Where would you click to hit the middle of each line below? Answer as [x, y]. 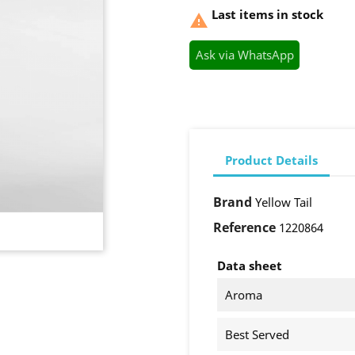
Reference [244, 228]
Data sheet [250, 266]
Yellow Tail [284, 202]
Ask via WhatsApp [244, 55]
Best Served [257, 335]
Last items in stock [266, 14]
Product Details [271, 160]
